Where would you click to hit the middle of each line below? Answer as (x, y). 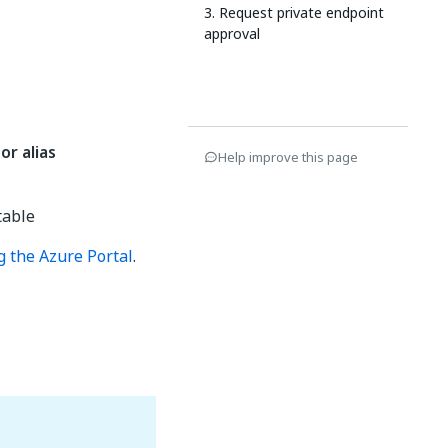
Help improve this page (288, 157)
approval (232, 33)
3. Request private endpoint (294, 12)
